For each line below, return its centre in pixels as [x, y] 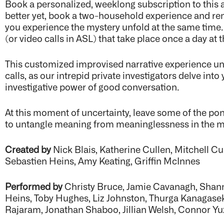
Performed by [35, 186]
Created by [29, 149]
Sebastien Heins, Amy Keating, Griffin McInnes [103, 160]
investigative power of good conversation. [92, 86]
